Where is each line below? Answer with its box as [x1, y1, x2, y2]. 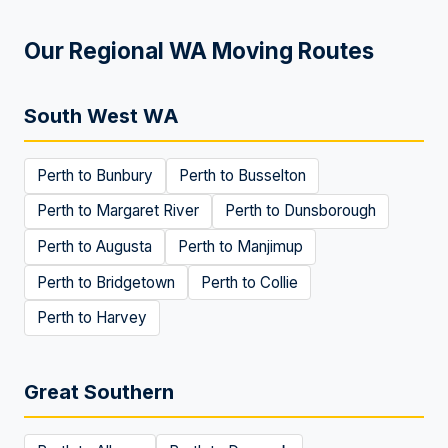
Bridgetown [96, 272, 175, 292]
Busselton [238, 165, 306, 185]
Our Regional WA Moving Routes [24, 37, 374, 64]
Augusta [96, 236, 152, 256]
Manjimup [237, 236, 303, 256]
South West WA [24, 104, 179, 128]
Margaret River [96, 201, 199, 221]
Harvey [96, 308, 147, 328]
